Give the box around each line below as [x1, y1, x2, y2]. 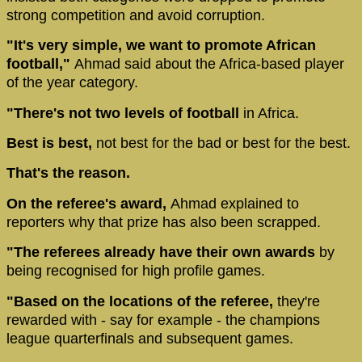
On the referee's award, [6, 195, 170, 212]
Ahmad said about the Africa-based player [74, 56, 344, 73]
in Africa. [239, 104, 299, 121]
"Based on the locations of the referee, [6, 293, 273, 309]
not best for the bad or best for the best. [96, 134, 351, 151]
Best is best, [6, 134, 96, 151]
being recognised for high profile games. [6, 263, 326, 280]
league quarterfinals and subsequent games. [6, 330, 293, 347]
